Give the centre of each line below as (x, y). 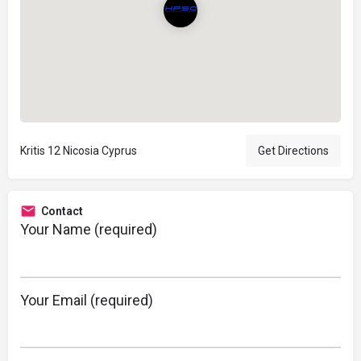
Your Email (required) (87, 300)
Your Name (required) (89, 230)
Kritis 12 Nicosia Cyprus (79, 151)
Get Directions (293, 151)
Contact (62, 212)
